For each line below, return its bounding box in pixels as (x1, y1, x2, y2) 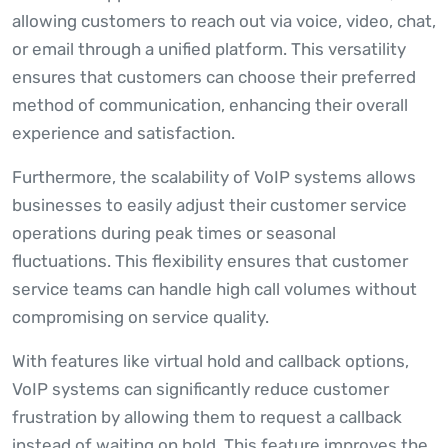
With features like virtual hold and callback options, (12, 351, 409, 372)
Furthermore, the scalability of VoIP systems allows (12, 167, 416, 188)
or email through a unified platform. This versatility (12, 39, 406, 60)
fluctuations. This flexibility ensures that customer (12, 251, 408, 272)
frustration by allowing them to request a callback (12, 407, 402, 428)
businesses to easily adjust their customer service (12, 195, 407, 216)
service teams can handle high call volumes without (12, 279, 417, 300)
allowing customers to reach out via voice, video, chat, (12, 11, 436, 32)
